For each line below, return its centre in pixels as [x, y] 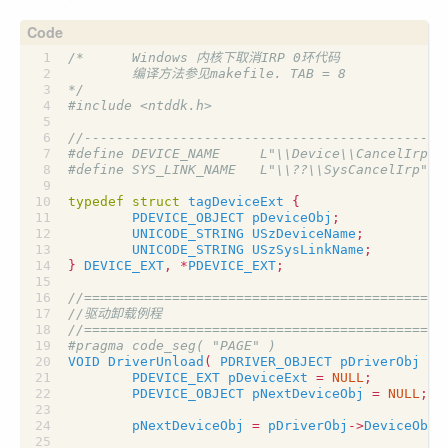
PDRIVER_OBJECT [276, 361]
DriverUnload [156, 361]
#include [100, 105]
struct [156, 201]
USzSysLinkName [308, 249]
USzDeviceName [304, 233]
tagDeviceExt [236, 201]
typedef [96, 201]
